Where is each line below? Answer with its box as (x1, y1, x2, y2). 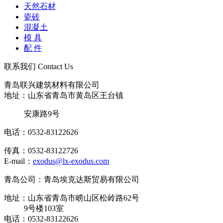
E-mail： (4, 157, 33, 165)
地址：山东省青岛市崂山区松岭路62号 (4, 194, 139, 202)
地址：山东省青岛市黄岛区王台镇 (4, 91, 123, 100)
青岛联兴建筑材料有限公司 (4, 81, 100, 89)
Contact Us (38, 62, 73, 71)
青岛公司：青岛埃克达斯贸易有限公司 (4, 175, 139, 184)
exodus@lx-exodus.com (33, 157, 109, 165)
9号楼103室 (24, 204, 64, 213)
